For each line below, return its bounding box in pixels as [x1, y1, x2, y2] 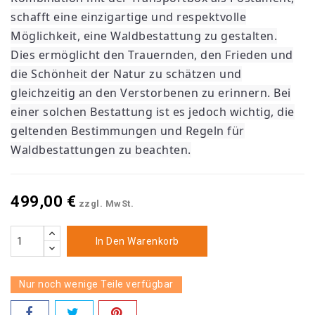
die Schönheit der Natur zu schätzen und [11, 66, 242, 82]
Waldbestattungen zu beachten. [11, 142, 191, 158]
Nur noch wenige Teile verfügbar [19, 278, 174, 290]
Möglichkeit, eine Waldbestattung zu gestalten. [11, 28, 277, 44]
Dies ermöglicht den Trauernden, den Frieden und [11, 47, 293, 63]
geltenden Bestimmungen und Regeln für [11, 123, 245, 139]
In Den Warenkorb [95, 236, 179, 247]
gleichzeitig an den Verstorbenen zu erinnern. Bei [11, 85, 291, 101]
